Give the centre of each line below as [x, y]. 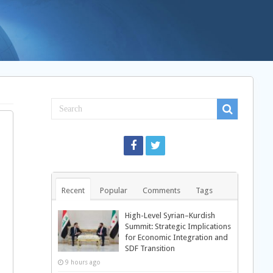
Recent [73, 190]
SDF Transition [150, 248]
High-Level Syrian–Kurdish [170, 215]
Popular [113, 190]
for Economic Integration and [176, 237]
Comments [161, 190]
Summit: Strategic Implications [178, 226]
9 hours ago [83, 262]
